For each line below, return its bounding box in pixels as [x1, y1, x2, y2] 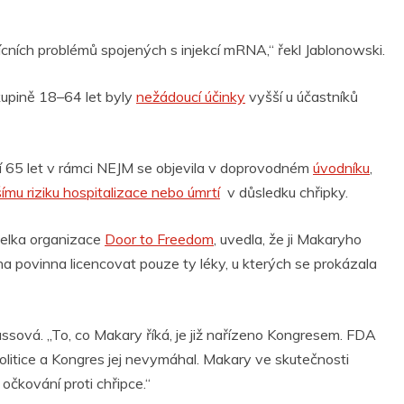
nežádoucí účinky [136, 87, 245, 106]
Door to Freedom [105, 230, 214, 249]
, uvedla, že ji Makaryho [214, 230, 362, 249]
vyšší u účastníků [245, 87, 358, 106]
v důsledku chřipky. [220, 183, 348, 202]
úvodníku [313, 159, 370, 178]
